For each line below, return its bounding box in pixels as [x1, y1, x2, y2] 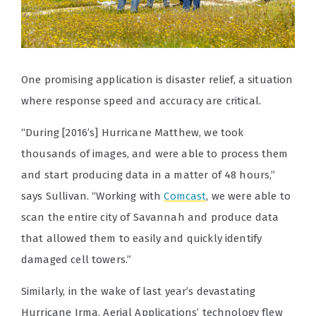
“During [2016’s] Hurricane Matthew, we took [21, 126, 244, 139]
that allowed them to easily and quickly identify [21, 231, 262, 245]
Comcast [164, 189, 207, 202]
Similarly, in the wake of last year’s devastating [21, 284, 256, 298]
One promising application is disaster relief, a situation [21, 73, 293, 86]
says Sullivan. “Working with [21, 189, 164, 202]
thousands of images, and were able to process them [21, 147, 288, 160]
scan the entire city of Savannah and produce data [21, 210, 279, 224]
